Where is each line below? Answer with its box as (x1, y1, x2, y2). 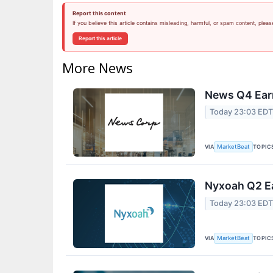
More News (62, 58, 133, 77)
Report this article (78, 35, 122, 41)
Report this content (72, 9, 126, 16)
